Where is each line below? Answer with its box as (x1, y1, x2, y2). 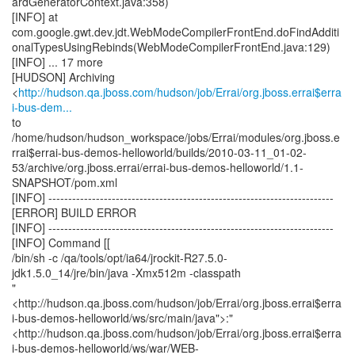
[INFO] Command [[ (12, 235, 110, 250)
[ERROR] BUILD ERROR (12, 204, 136, 220)
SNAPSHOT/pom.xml (12, 174, 117, 190)
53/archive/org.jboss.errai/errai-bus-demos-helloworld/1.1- (12, 159, 303, 175)
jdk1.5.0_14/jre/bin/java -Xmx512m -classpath (12, 265, 241, 281)
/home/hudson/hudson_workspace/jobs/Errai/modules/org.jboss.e (12, 129, 340, 145)
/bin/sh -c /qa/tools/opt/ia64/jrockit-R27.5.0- (12, 250, 227, 265)
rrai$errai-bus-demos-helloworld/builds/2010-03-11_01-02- (12, 144, 307, 160)
